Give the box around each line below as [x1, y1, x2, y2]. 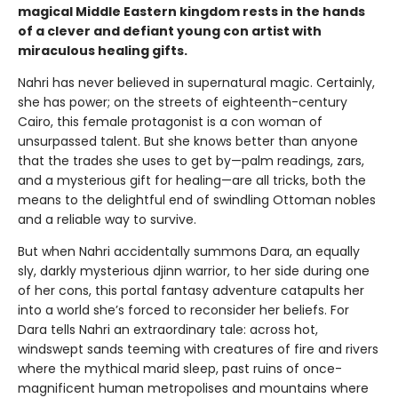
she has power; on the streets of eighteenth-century [18, 92, 347, 111]
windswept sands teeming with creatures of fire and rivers [18, 339, 378, 358]
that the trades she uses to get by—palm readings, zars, [18, 151, 364, 170]
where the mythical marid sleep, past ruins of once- [18, 359, 342, 378]
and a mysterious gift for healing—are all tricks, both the [18, 171, 366, 189]
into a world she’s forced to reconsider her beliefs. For [18, 300, 349, 319]
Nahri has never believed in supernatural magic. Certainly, [18, 73, 375, 92]
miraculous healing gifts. [18, 41, 187, 60]
